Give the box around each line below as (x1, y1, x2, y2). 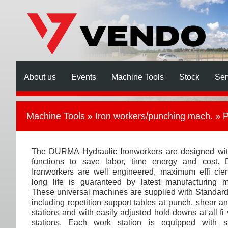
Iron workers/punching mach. (95, 111, 213, 121)
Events (71, 73, 96, 81)
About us (24, 73, 56, 81)
